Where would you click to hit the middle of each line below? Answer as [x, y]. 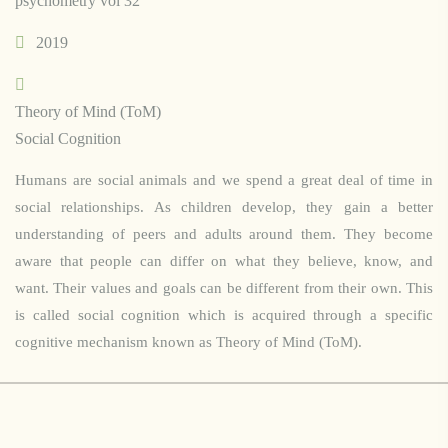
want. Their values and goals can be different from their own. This [224, 288]
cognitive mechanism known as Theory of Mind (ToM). [188, 342]
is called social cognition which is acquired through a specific [224, 315]
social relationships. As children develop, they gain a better [224, 207]
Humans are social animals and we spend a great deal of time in [224, 180]
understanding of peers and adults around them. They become [224, 234]
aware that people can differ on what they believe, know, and [224, 261]
